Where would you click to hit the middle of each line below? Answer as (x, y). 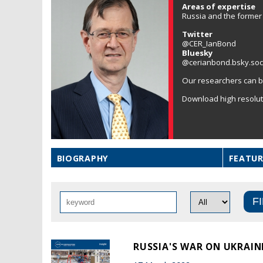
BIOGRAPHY (83, 158)
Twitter (198, 34)
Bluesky (198, 53)
